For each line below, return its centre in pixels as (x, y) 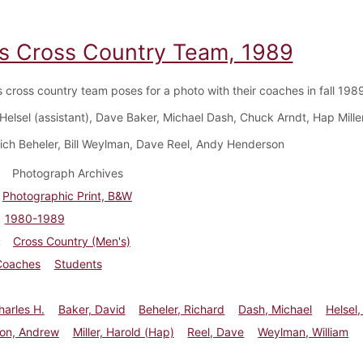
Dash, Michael (275, 309)
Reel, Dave (216, 331)
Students (78, 263)
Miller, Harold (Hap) (123, 331)
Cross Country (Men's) (71, 241)
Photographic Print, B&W (67, 195)
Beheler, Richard (182, 309)
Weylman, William (303, 331)
